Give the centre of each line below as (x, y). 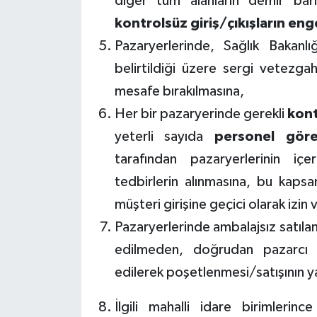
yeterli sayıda (165, 136)
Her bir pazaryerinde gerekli (201, 114)
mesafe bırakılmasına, (179, 91)
